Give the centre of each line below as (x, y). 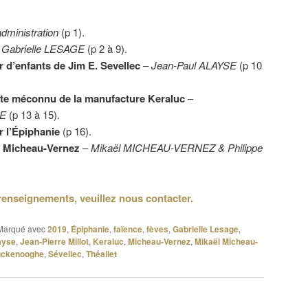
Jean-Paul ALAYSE (195, 65)
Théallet (101, 254)
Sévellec (65, 254)
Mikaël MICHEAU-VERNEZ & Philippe (176, 148)
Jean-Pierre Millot (54, 242)
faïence (128, 229)
